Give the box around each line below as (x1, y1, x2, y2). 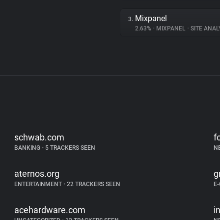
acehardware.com (14, 205, 86, 215)
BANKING (14, 144, 42, 151)
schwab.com (14, 132, 65, 142)
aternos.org (14, 168, 60, 179)
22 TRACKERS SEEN (65, 181, 121, 188)
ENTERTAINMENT (14, 181, 64, 188)
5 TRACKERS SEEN (44, 144, 96, 151)
